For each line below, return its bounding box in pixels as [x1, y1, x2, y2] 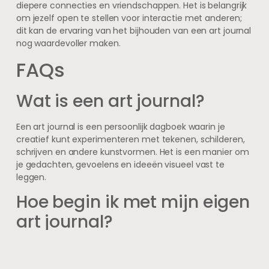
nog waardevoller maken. [16, 37, 121, 50]
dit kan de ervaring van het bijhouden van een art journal [16, 25, 252, 37]
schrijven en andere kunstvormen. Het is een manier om [16, 145, 249, 158]
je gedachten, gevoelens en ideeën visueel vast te [16, 158, 225, 171]
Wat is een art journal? [16, 89, 205, 113]
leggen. [16, 171, 47, 183]
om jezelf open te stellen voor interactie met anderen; [16, 12, 242, 25]
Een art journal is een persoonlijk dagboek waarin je [16, 120, 225, 133]
